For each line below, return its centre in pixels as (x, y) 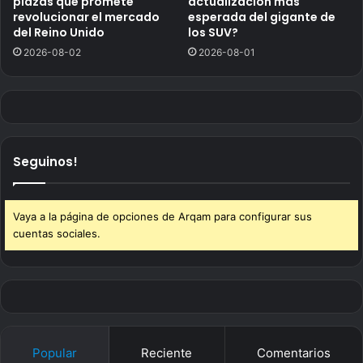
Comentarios (293, 352)
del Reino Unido (59, 32)
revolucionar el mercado (86, 17)
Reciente (167, 352)
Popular (55, 352)
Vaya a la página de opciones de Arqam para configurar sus (162, 216)
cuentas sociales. (57, 233)
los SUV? (213, 32)
